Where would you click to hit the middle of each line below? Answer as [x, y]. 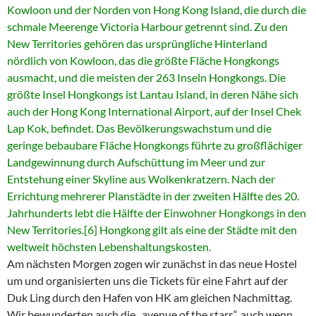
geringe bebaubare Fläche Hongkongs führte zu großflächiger [155, 145]
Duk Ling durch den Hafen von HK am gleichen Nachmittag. [150, 298]
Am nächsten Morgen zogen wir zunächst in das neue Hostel [152, 264]
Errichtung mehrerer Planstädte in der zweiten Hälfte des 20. [153, 196]
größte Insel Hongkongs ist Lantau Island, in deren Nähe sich [153, 95]
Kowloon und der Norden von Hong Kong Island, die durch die [157, 10]
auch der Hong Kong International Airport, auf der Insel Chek [154, 111]
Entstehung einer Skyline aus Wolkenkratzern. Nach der [141, 179]
